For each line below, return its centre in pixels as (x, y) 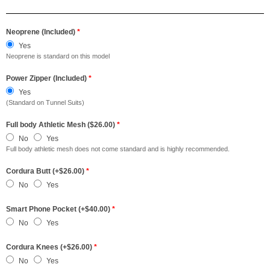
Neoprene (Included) (42, 32)
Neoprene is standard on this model (58, 56)
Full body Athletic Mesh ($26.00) (61, 125)
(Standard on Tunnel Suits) (45, 102)
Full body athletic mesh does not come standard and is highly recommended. (118, 149)
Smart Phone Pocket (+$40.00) (59, 209)
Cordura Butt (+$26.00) (46, 171)
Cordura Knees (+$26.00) (50, 247)
